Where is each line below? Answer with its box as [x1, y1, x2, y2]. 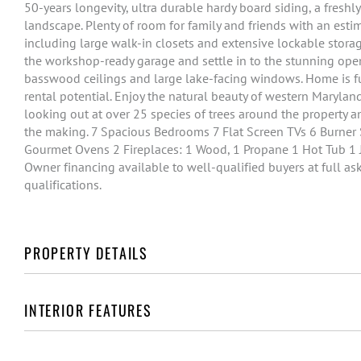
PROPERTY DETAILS [24, 243, 149, 264]
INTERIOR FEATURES [24, 300, 152, 322]
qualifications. [24, 176, 102, 193]
